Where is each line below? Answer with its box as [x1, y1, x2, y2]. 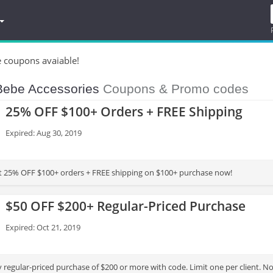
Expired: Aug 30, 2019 [5, 127, 82, 138]
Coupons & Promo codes [99, 82, 249, 96]
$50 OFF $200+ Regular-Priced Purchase [5, 197, 246, 214]
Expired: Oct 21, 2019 [5, 222, 80, 233]
